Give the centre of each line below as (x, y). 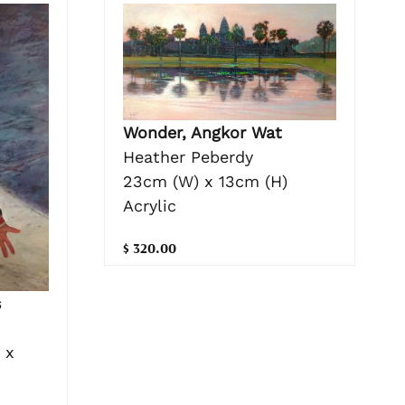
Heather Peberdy (188, 156)
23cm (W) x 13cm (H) (205, 181)
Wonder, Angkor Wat (202, 132)
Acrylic (149, 205)
